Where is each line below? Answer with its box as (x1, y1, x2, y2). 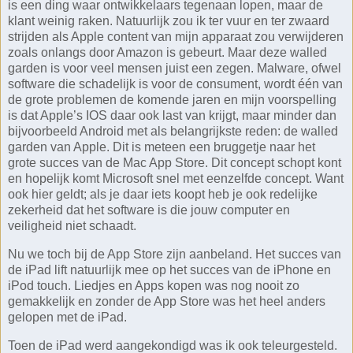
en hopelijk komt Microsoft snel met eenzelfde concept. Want (8, 172, 344, 186)
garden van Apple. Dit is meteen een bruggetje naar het (8, 140, 315, 154)
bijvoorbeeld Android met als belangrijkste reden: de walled (8, 124, 338, 139)
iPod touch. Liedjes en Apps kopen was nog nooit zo (8, 279, 299, 293)
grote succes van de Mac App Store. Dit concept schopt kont (8, 156, 341, 170)
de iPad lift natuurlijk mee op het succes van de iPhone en (8, 263, 331, 277)
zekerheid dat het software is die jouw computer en (8, 203, 290, 217)
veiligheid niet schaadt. (8, 219, 136, 233)
